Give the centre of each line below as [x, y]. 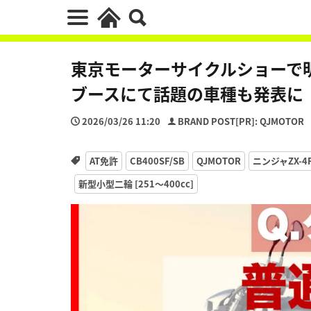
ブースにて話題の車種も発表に [187, 93]
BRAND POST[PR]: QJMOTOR [241, 121]
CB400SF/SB [157, 160]
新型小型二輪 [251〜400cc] [136, 183]
